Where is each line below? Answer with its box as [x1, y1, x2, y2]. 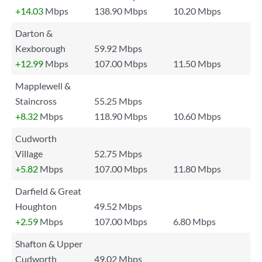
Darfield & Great [15, 185, 81, 196]
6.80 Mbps [173, 216, 216, 227]
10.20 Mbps [173, 5, 221, 16]
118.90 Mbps [94, 111, 147, 122]
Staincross [15, 95, 57, 106]
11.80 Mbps [173, 163, 221, 174]
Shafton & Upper [15, 238, 82, 249]
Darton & [15, 27, 53, 39]
